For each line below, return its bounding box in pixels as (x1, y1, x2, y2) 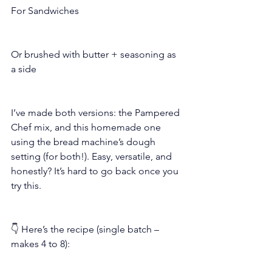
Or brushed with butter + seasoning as (11, 48, 178, 60)
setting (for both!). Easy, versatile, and (11, 150, 174, 162)
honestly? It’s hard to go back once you (11, 165, 181, 177)
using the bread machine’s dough (11, 135, 158, 148)
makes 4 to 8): (11, 237, 70, 250)
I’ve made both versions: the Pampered (11, 106, 182, 118)
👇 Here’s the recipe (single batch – (11, 223, 161, 235)
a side (11, 63, 36, 75)
